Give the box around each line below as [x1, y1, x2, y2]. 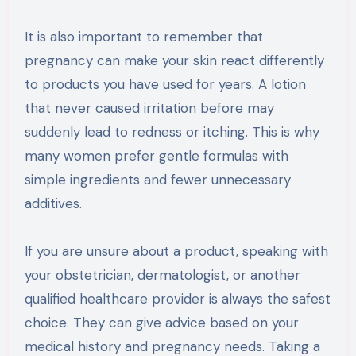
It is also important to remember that [24, 27, 263, 45]
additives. [24, 194, 82, 212]
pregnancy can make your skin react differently [24, 51, 324, 69]
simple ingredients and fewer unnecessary [24, 170, 291, 188]
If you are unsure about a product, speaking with [24, 242, 328, 260]
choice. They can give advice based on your [24, 313, 299, 331]
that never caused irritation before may [24, 99, 274, 117]
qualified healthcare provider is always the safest [24, 289, 331, 308]
